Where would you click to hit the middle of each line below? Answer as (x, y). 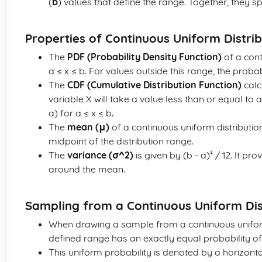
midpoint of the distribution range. (121, 141)
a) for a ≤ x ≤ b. (81, 113)
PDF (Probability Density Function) (144, 57)
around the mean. (87, 169)
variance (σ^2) (100, 155)
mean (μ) (88, 127)
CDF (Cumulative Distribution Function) (154, 85)
